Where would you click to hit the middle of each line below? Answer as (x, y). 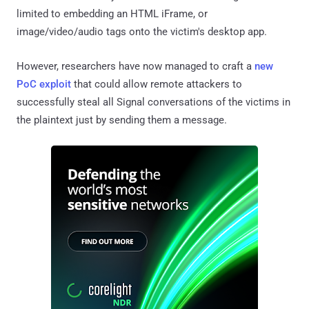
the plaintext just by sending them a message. (122, 120)
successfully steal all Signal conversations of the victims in (153, 102)
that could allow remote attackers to (157, 84)
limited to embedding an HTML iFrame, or (112, 13)
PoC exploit (44, 84)
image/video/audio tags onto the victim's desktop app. (142, 31)
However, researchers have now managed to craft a (136, 66)
